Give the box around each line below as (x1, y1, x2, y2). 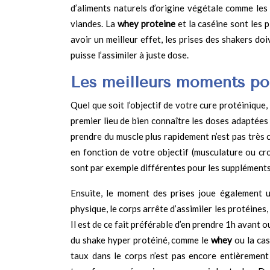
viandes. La (71, 18, 118, 30)
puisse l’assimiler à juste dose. (71, 49, 189, 61)
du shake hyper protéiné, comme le (71, 234, 212, 246)
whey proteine (117, 18, 175, 30)
